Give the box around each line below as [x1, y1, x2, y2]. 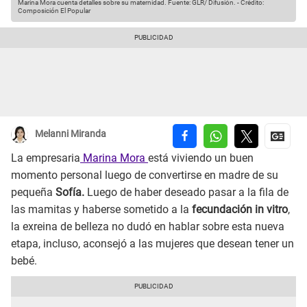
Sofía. [56, 186, 84, 199]
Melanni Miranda [35, 128, 106, 140]
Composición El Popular [18, 7, 90, 15]
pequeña [11, 186, 56, 199]
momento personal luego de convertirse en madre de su [11, 169, 278, 182]
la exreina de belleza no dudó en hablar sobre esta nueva [11, 220, 284, 234]
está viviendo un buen [148, 151, 254, 165]
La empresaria [11, 151, 80, 165]
